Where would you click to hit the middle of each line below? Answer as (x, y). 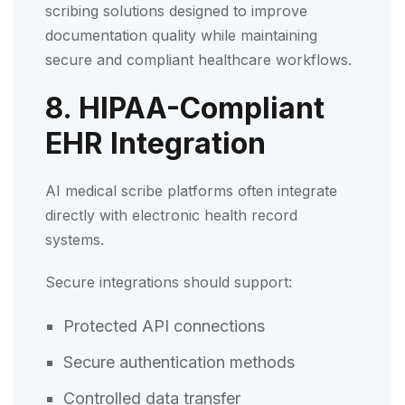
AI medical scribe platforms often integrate (191, 190)
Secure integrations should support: (169, 282)
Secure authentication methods (181, 362)
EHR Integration (155, 143)
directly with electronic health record (171, 215)
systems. (75, 239)
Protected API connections (166, 325)
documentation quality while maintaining (181, 35)
